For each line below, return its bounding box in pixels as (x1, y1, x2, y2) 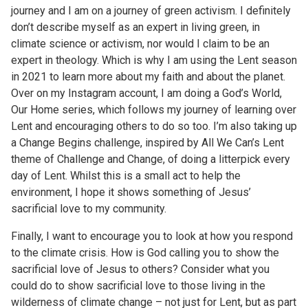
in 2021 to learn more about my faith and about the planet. (11, 70, 285, 83)
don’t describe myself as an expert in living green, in (11, 21, 260, 34)
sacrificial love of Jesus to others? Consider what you (11, 263, 269, 276)
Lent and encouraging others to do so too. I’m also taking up (11, 120, 297, 133)
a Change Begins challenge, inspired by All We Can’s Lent (11, 136, 284, 149)
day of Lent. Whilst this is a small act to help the (11, 169, 241, 182)
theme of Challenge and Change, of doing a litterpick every (11, 153, 290, 166)
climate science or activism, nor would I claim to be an (11, 37, 269, 50)
